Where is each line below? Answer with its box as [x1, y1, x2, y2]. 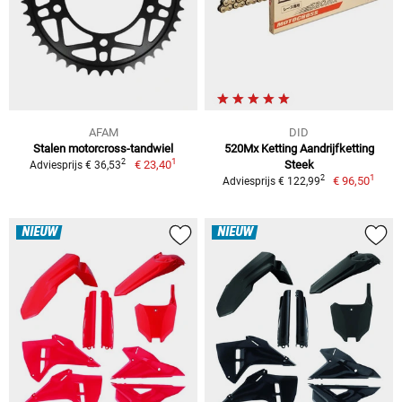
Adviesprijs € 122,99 [222, 174, 320, 188]
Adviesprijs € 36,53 [30, 158, 122, 171]
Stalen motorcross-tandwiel [33, 141, 173, 155]
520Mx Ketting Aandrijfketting [223, 141, 374, 155]
